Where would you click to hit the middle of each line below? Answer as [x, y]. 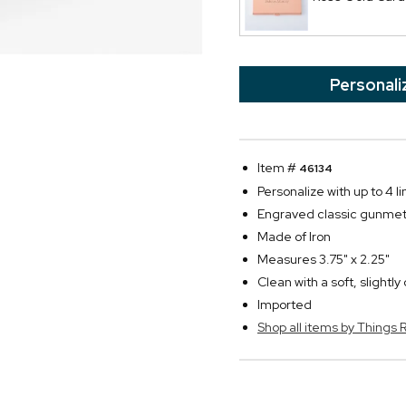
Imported [285, 304]
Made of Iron [294, 237]
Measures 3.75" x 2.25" [324, 259]
